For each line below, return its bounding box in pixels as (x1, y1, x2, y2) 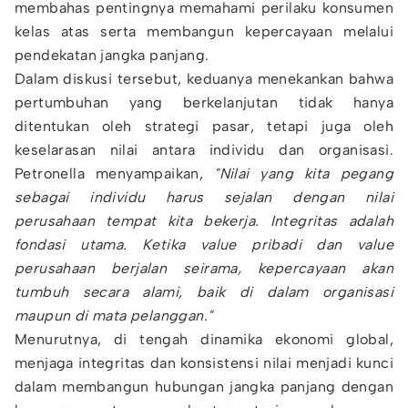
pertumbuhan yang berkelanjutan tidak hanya (15, 94, 393, 111)
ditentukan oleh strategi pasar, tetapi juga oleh (15, 117, 393, 135)
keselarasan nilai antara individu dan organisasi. (15, 141, 393, 158)
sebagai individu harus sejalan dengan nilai (15, 189, 393, 206)
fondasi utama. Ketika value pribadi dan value (15, 236, 393, 253)
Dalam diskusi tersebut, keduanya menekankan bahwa (15, 70, 393, 87)
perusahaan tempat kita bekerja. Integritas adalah (15, 212, 393, 229)
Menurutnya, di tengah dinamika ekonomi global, (15, 331, 393, 348)
